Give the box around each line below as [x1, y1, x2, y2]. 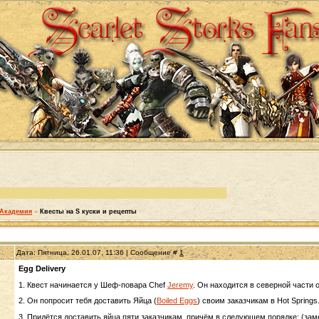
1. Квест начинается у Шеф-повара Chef [19, 280, 167, 289]
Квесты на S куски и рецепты [40, 208, 137, 215]
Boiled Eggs [157, 296, 197, 305]
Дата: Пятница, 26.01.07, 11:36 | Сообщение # [16, 249, 179, 256]
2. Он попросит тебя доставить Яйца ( [19, 296, 157, 305]
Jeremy [167, 280, 193, 289]
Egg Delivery [19, 264, 66, 273]
